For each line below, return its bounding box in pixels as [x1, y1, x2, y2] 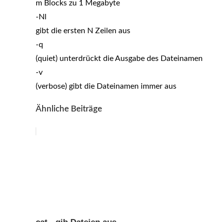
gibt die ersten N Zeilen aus [36, 27, 130, 35]
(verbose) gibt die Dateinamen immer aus [36, 82, 176, 91]
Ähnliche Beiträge [36, 105, 102, 113]
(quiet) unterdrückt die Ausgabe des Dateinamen [36, 55, 203, 63]
